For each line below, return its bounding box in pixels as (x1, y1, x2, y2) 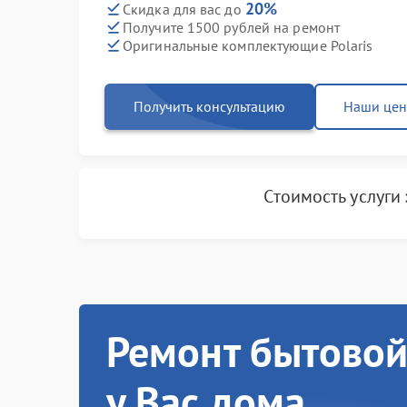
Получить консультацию (134, 97, 285, 115)
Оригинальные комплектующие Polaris (123, 35, 373, 55)
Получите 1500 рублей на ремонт (123, 17, 340, 36)
